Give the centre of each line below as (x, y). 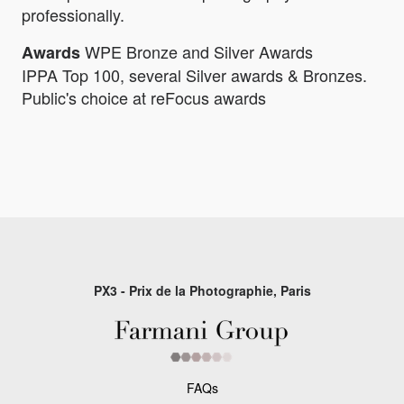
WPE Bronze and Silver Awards (197, 52)
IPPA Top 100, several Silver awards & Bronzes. (194, 75)
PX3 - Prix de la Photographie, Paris (202, 291)
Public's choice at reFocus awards (144, 98)
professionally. (73, 15)
